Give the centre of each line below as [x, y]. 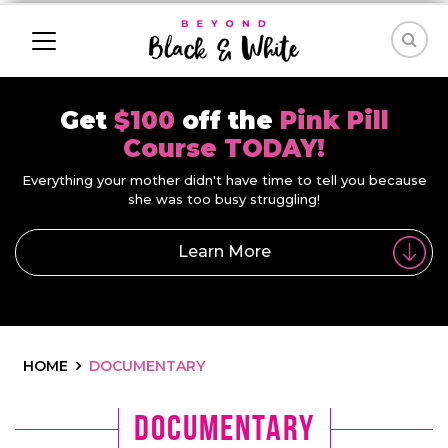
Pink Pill [334, 120]
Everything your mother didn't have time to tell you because [224, 180]
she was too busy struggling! [224, 199]
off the [230, 120]
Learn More [224, 252]
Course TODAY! [224, 148]
